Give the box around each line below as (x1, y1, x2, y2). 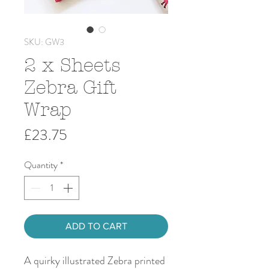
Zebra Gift (24, 76, 116, 98)
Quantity (24, 157, 58, 172)
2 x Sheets (24, 54, 121, 76)
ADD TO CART (65, 220, 127, 231)
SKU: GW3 (24, 35, 64, 49)
